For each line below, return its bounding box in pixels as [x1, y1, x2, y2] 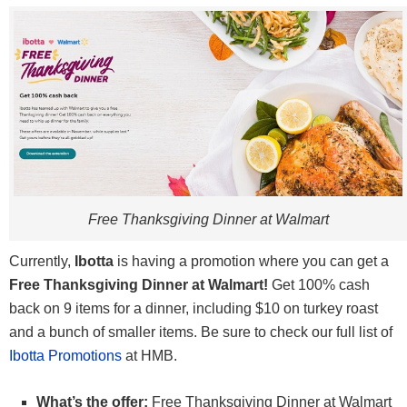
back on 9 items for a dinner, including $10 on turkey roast [9, 301, 378, 317]
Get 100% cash [268, 277, 370, 293]
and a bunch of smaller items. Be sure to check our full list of [9, 324, 392, 341]
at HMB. [122, 348, 177, 364]
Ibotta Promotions [9, 348, 122, 364]
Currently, [9, 253, 74, 270]
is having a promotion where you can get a [114, 253, 389, 270]
